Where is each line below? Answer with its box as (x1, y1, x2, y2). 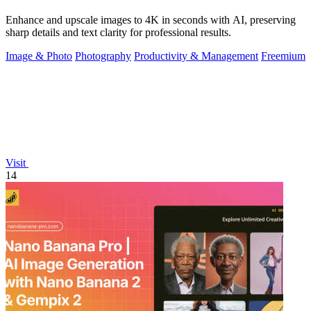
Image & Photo (6, 50, 72, 62)
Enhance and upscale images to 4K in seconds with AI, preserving (6, 14, 296, 26)
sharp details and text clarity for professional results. (6, 26, 231, 39)
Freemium (261, 50, 305, 62)
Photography (75, 50, 131, 62)
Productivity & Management (134, 50, 258, 62)
